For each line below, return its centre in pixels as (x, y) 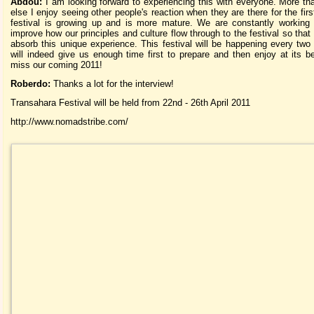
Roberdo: (30, 83)
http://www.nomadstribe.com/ (69, 121)
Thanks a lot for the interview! (112, 83)
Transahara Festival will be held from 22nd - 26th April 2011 (130, 102)
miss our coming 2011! (56, 64)
